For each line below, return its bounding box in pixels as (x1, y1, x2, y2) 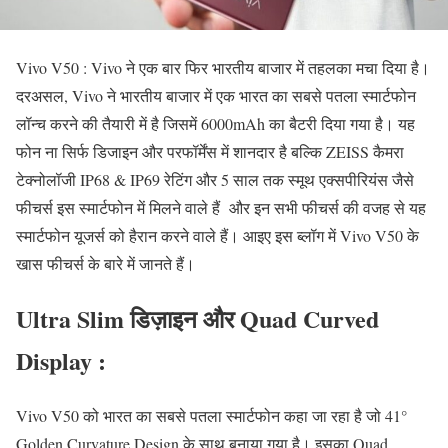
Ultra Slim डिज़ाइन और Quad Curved (16, 300, 379, 336)
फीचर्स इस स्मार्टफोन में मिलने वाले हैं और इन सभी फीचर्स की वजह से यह (16, 196, 426, 218)
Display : (16, 342, 106, 378)
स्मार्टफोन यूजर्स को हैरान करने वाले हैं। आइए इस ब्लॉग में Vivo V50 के (16, 224, 419, 246)
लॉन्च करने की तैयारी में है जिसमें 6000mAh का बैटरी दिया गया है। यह (16, 112, 415, 134)
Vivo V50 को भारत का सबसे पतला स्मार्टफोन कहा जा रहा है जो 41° (16, 404, 407, 426)
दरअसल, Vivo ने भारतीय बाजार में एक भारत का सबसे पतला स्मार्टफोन (16, 84, 416, 106)
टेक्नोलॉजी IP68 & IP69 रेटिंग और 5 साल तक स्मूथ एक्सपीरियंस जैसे (16, 168, 414, 190)
